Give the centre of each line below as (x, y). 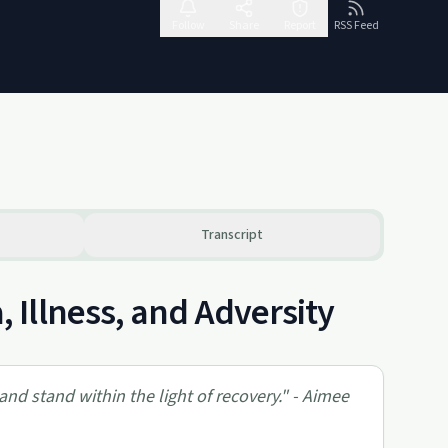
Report (300, 25)
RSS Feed (356, 25)
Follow (188, 25)
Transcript (232, 235)
